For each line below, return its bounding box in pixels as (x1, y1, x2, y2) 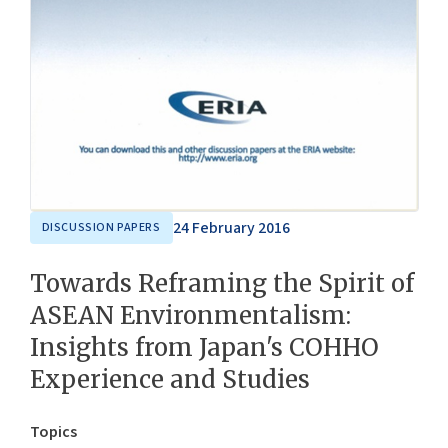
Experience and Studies (29, 364, 310, 396)
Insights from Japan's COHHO (29, 332, 379, 364)
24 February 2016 (172, 217, 290, 240)
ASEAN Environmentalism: (29, 300, 351, 332)
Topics (29, 421, 77, 444)
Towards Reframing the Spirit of (29, 268, 414, 300)
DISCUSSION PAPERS (41, 219, 161, 237)
